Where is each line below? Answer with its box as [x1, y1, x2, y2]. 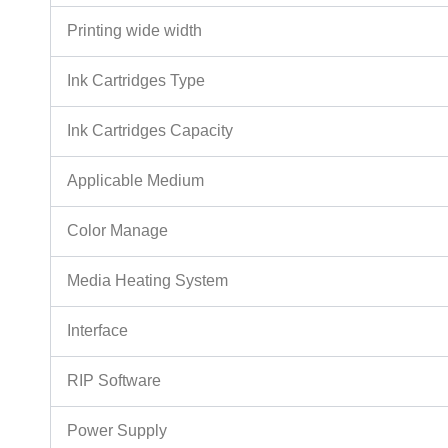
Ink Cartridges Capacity [67, 122, 233, 140]
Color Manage [67, 222, 168, 240]
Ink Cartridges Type [67, 72, 205, 90]
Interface [67, 322, 128, 340]
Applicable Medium [67, 172, 204, 190]
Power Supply [67, 422, 167, 440]
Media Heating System [67, 272, 228, 290]
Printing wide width [67, 22, 202, 40]
